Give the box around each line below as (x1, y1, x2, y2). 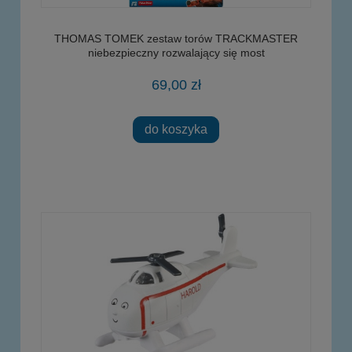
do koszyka (145, 122, 207, 137)
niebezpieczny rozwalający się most (87, 46, 265, 59)
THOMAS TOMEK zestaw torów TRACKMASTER (54, 31, 298, 45)
